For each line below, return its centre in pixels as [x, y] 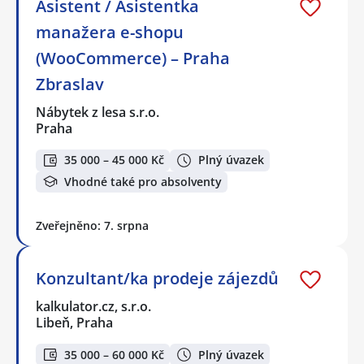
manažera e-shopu [110, 32]
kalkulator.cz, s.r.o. [94, 307]
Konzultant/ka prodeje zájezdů [157, 279]
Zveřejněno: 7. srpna [92, 226]
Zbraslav [70, 84]
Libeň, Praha [74, 323]
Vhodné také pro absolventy [143, 181]
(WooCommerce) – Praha [133, 58]
